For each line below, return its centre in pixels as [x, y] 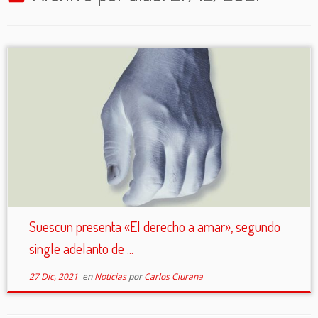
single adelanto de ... [81, 248]
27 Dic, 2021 [53, 276]
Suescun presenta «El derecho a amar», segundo [154, 226]
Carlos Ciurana [173, 276]
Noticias [111, 276]
